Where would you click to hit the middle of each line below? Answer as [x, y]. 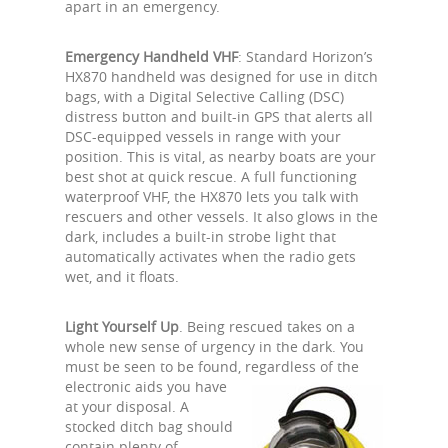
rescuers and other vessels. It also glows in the [221, 216]
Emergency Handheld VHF [151, 56]
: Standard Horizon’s [305, 56]
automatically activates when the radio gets [210, 256]
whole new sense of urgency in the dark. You [214, 346]
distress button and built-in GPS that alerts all [219, 116]
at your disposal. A [127, 406]
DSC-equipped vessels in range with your [203, 136]
